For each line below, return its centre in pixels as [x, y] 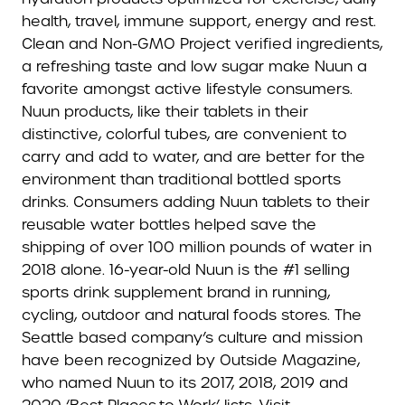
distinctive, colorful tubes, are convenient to [184, 135]
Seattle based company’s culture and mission [192, 338]
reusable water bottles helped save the [169, 225]
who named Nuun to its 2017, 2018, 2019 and [185, 383]
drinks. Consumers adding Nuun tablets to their [196, 202]
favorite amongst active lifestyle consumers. [187, 89]
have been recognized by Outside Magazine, [191, 361]
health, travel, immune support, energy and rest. [199, 22]
